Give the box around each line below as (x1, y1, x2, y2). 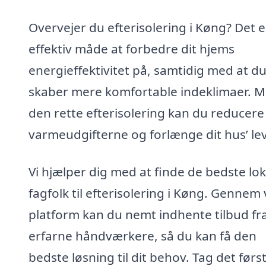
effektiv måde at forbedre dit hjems (28, 40, 235, 57)
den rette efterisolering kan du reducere (28, 104, 264, 121)
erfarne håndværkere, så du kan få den (28, 227, 256, 245)
